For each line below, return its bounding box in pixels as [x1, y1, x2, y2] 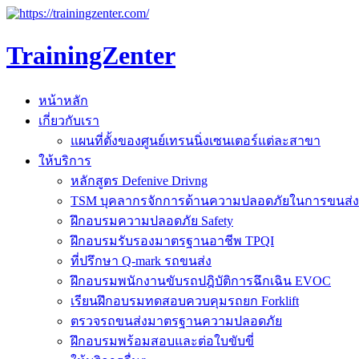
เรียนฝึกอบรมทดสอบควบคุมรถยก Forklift [71, 293, 299, 308]
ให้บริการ [38, 153, 91, 167]
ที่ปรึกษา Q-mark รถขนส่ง [71, 253, 212, 268]
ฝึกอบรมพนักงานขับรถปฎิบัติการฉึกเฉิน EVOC [71, 273, 331, 288]
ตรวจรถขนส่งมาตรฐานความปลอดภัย [71, 313, 282, 328]
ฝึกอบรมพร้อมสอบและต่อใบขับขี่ [71, 333, 254, 348]
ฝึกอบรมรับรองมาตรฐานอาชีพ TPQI [71, 233, 274, 248]
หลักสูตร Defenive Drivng [71, 173, 208, 188]
